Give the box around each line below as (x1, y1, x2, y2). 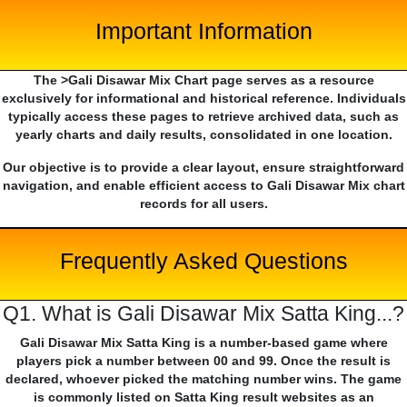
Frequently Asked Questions (59, 248, 348, 274)
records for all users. (139, 196, 268, 212)
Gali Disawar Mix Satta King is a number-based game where (19, 335, 388, 351)
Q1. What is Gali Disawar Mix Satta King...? (3, 302, 404, 326)
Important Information (94, 18, 313, 45)
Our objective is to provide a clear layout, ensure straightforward (3, 160, 404, 175)
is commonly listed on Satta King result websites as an (33, 390, 374, 405)
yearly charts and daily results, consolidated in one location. (15, 127, 392, 143)
